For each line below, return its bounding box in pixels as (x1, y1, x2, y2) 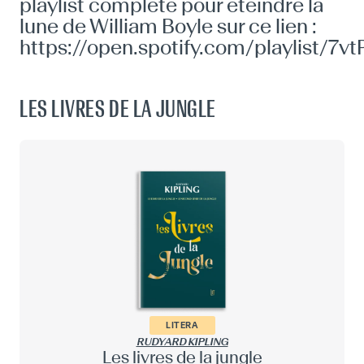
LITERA (166, 320, 198, 331)
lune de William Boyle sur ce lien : (19, 14, 317, 39)
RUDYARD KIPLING (136, 336, 228, 348)
